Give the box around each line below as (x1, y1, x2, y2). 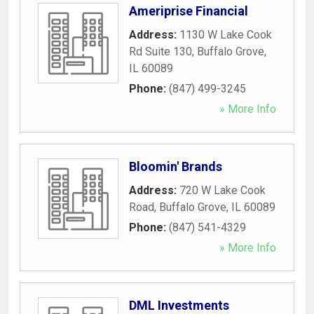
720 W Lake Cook (179, 183, 266, 197)
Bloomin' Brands (129, 158, 222, 174)
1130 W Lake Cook (179, 27, 272, 41)
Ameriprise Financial (129, 3, 248, 18)
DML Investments (129, 297, 229, 313)
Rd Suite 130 (129, 44, 192, 58)
